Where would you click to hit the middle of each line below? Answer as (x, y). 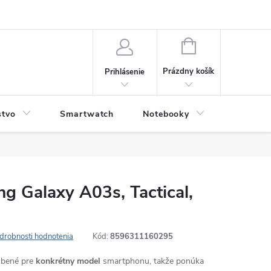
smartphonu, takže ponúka (152, 261)
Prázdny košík (189, 71)
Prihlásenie (125, 72)
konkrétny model (68, 261)
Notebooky (166, 114)
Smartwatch (87, 114)
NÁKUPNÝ (214, 45)
